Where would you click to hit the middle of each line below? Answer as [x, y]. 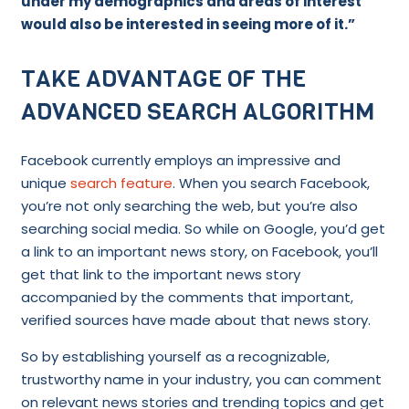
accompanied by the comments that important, [187, 298]
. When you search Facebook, [271, 184]
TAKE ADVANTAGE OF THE [163, 79]
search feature [121, 184]
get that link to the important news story [160, 275]
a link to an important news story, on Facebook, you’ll [199, 252]
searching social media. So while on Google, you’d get [203, 229]
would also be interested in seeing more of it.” [188, 24]
